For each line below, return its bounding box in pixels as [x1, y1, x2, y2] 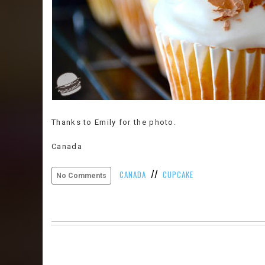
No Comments [56, 172, 106, 180]
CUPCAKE [163, 169, 193, 180]
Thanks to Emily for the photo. [51, 118, 176, 127]
